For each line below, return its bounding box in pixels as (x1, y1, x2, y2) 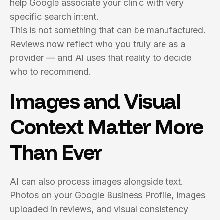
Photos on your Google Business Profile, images (10, 190, 205, 200)
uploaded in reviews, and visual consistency (10, 204, 188, 214)
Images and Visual (10, 88, 181, 114)
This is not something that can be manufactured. (10, 25, 206, 35)
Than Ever (10, 139, 103, 165)
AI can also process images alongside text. (10, 176, 183, 187)
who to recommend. (10, 66, 91, 77)
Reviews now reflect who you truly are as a (10, 39, 185, 49)
